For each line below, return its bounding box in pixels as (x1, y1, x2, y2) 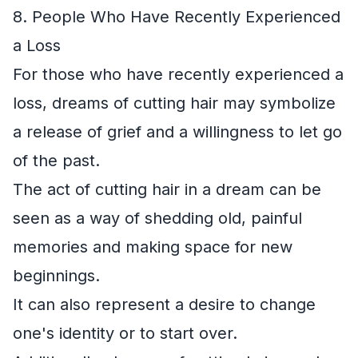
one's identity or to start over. (13, 324, 237, 344)
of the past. (13, 151, 100, 171)
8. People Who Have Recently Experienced (13, 7, 340, 27)
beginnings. (13, 266, 100, 286)
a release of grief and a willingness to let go (13, 122, 342, 142)
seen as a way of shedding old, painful (13, 209, 302, 229)
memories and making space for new (13, 237, 292, 257)
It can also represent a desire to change (13, 295, 316, 315)
